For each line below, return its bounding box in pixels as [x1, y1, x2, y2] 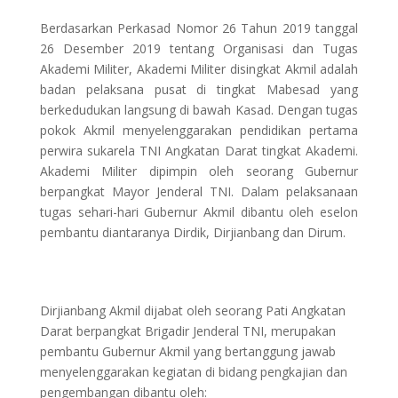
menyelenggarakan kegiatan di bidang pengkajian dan [39, 363, 347, 380]
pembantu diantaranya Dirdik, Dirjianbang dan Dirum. [39, 224, 346, 241]
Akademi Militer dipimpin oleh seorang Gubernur [39, 163, 359, 179]
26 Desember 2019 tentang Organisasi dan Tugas [39, 40, 359, 57]
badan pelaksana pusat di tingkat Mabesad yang [39, 81, 359, 98]
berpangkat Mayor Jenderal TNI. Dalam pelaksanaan [39, 183, 359, 200]
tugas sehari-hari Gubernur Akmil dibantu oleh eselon [39, 203, 359, 220]
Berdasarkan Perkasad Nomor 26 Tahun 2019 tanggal [39, 20, 359, 36]
